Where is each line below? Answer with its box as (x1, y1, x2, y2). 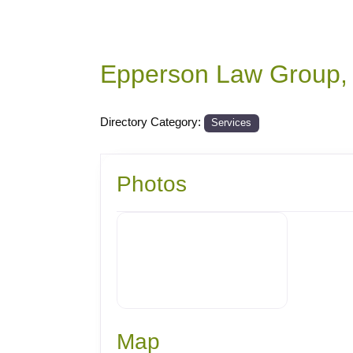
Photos (117, 172, 187, 196)
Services (211, 117, 252, 128)
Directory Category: (100, 115, 204, 128)
